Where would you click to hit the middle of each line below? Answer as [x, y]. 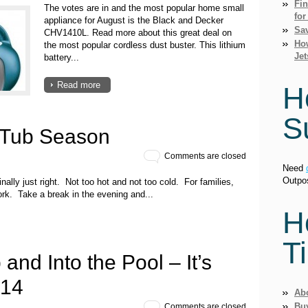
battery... [62, 57]
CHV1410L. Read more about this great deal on [138, 32]
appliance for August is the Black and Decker [134, 20]
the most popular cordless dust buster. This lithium [145, 45]
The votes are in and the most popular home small [144, 8]
